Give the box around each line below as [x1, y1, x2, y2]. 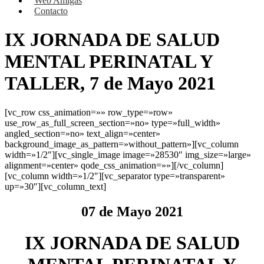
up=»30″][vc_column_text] [5, 181, 106, 192]
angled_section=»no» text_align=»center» [5, 128, 160, 138]
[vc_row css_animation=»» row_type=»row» [5, 107, 173, 117]
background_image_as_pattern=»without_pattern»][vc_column [5, 138, 239, 149]
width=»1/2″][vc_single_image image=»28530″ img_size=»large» [5, 149, 251, 160]
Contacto [34, 6, 68, 16]
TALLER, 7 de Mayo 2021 [5, 72, 216, 94]
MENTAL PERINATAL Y [5, 51, 213, 72]
